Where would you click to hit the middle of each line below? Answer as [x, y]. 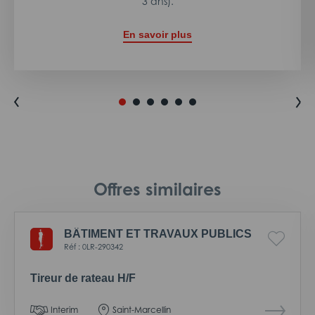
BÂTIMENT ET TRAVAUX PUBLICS [158, 234]
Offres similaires [157, 189]
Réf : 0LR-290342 [94, 247]
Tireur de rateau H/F [83, 278]
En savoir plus [157, 35]
